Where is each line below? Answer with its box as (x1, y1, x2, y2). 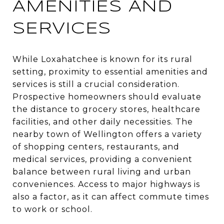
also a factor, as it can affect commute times (12, 191, 209, 201)
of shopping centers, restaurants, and (12, 141, 179, 151)
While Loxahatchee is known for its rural (12, 54, 192, 64)
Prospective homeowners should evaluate (12, 91, 201, 101)
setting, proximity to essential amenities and (12, 66, 208, 76)
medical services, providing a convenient (12, 154, 192, 164)
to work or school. (12, 204, 92, 214)
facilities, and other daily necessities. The (12, 116, 193, 126)
